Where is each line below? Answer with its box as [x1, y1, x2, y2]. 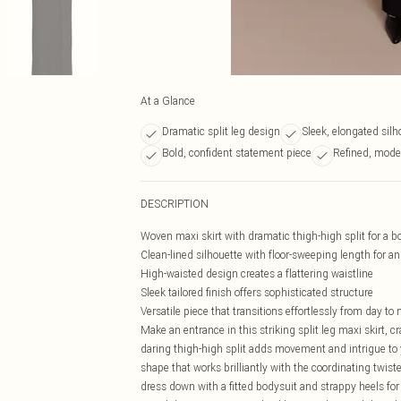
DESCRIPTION [141, 197, 209, 210]
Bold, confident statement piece [162, 146, 311, 159]
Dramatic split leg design [162, 124, 280, 138]
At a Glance [141, 94, 195, 107]
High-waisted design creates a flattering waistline [141, 267, 373, 280]
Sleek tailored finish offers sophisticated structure [141, 286, 373, 299]
